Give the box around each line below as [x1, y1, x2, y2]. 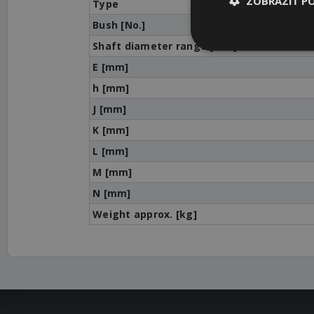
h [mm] [93, 81, 130, 95]
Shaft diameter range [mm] [93, 39, 238, 53]
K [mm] [93, 123, 130, 137]
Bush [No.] [93, 18, 146, 32]
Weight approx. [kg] [93, 207, 197, 221]
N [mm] [93, 186, 131, 200]
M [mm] [93, 165, 132, 179]
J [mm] [93, 102, 127, 116]
